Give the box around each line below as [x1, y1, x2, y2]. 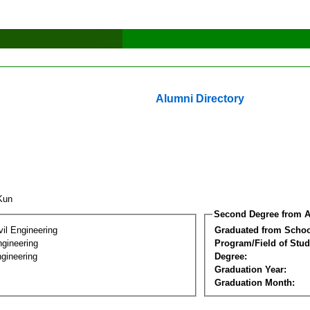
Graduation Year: [215, 264, 286, 275]
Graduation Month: [215, 277, 295, 288]
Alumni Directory [156, 93, 244, 104]
